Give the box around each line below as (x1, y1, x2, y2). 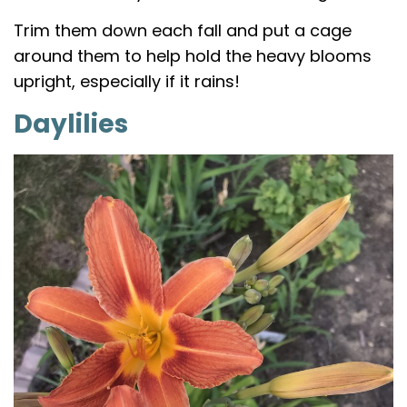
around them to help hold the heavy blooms (14, 44, 372, 67)
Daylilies (14, 105, 128, 142)
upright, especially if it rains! (14, 69, 240, 93)
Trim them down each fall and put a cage (14, 18, 352, 42)
